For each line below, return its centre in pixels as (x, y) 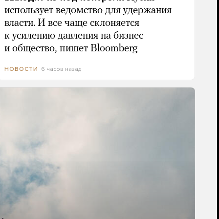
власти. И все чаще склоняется (72, 23)
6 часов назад (61, 69)
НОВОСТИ (21, 69)
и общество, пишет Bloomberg (71, 49)
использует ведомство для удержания (88, 11)
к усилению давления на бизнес (74, 36)
